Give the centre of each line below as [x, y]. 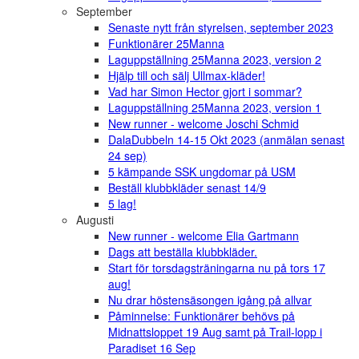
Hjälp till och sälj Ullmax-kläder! [187, 76]
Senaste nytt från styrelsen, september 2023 [221, 28]
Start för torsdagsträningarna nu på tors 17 [217, 268]
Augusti [95, 220]
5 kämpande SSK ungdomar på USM [202, 172]
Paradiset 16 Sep [152, 348]
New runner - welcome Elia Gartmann [204, 236]
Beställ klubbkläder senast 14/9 [187, 188]
